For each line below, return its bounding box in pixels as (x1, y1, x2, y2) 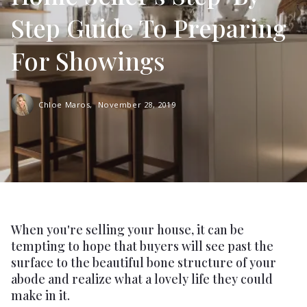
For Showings (11, 44, 166, 77)
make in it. (11, 286, 73, 303)
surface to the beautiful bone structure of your (11, 254, 277, 270)
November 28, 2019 (97, 99, 176, 110)
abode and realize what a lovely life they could (11, 270, 273, 286)
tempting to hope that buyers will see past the (11, 237, 274, 254)
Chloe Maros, (38, 99, 95, 110)
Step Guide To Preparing (11, 11, 287, 45)
